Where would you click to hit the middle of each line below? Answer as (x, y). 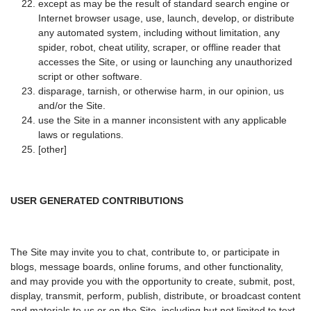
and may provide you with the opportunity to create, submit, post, (153, 281)
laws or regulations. (81, 135)
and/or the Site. (72, 106)
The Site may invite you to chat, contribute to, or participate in (145, 252)
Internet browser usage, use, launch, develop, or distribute (166, 18)
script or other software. (90, 77)
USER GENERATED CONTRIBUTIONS (97, 201)
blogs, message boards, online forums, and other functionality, (147, 267)
